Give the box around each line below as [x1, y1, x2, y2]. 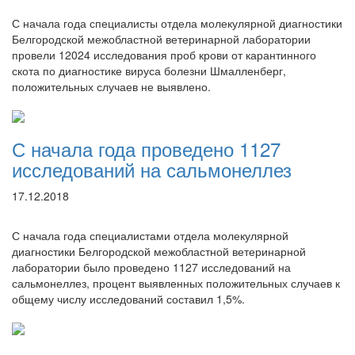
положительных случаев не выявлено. [12, 78, 211, 94]
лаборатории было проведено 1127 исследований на [12, 259, 291, 275]
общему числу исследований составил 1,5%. [12, 291, 245, 307]
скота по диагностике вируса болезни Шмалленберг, [12, 63, 286, 78]
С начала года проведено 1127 [12, 135, 281, 162]
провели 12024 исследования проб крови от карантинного [12, 47, 316, 63]
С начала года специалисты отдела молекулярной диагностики [12, 15, 342, 31]
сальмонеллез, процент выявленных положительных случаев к [12, 275, 340, 291]
